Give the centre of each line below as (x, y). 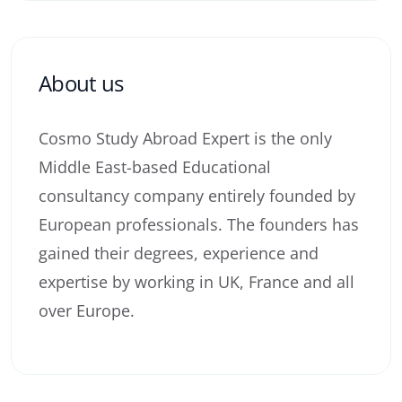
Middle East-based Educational (155, 167)
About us (81, 83)
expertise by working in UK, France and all (197, 282)
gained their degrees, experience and (179, 253)
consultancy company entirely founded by (197, 196)
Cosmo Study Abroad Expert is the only (185, 138)
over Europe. (87, 310)
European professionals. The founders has (199, 224)
